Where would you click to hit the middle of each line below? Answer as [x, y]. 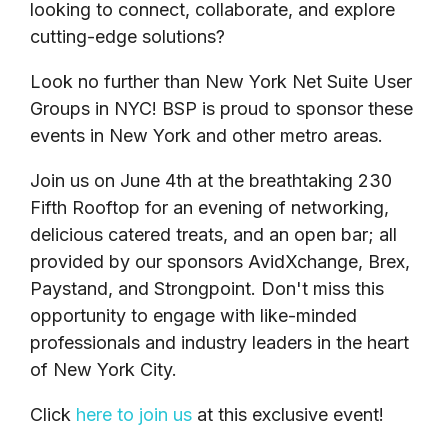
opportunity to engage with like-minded [193, 315]
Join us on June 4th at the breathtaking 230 [211, 180]
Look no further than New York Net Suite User [221, 81]
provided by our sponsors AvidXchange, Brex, [220, 261]
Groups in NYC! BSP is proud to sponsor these [221, 108]
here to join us [134, 414]
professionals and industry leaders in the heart [219, 342]
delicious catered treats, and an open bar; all [213, 234]
